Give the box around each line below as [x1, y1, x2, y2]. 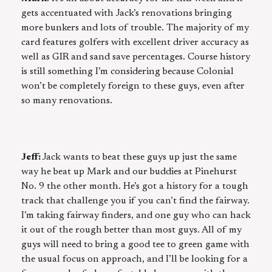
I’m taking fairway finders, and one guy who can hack [21, 210, 251, 220]
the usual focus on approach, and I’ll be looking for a [21, 254, 248, 264]
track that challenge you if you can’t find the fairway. [21, 195, 250, 206]
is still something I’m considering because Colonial [21, 66, 234, 76]
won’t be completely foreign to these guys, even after [21, 81, 245, 91]
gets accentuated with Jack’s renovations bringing [21, 8, 232, 18]
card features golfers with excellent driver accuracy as [21, 37, 249, 47]
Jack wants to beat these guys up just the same [42, 152, 237, 162]
